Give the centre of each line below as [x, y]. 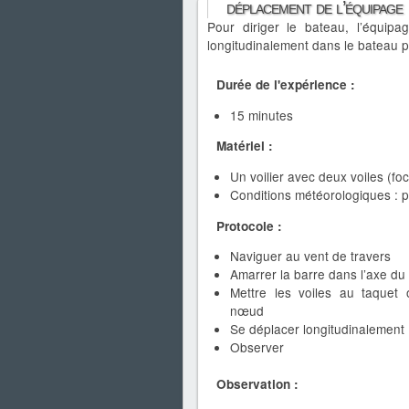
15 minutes [262, 115]
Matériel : [245, 146]
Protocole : [249, 225]
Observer [257, 347]
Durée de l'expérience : [286, 85]
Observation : [257, 384]
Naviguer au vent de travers [310, 256]
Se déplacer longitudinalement [317, 329]
